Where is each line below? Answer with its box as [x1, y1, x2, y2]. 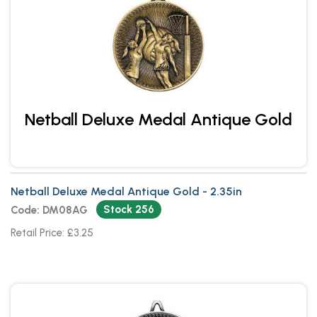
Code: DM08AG [11, 203, 88, 217]
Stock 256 [103, 202, 154, 216]
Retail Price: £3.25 [11, 226, 93, 239]
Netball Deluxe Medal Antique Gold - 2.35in [11, 184, 242, 198]
